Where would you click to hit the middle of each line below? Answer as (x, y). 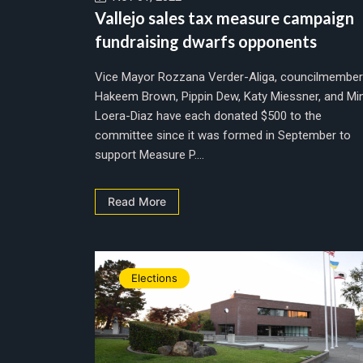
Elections (154, 278)
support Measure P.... (149, 154)
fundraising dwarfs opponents (206, 41)
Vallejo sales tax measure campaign (224, 17)
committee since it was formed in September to (223, 135)
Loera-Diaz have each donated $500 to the (208, 115)
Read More (137, 201)
